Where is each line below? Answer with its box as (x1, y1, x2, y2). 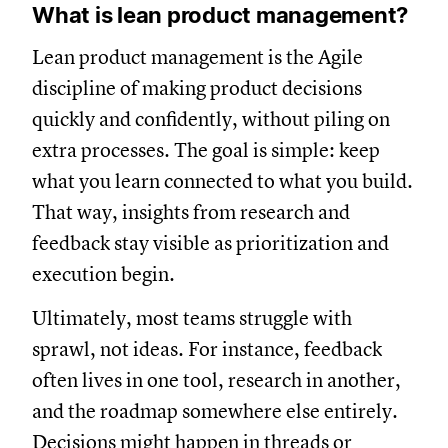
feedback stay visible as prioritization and (32, 230, 389, 256)
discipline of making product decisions (32, 75, 362, 101)
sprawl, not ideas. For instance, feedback (32, 336, 382, 362)
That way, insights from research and (32, 199, 350, 225)
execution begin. (32, 261, 175, 287)
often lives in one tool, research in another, (32, 367, 401, 393)
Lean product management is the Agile (32, 44, 363, 70)
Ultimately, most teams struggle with (32, 305, 352, 331)
